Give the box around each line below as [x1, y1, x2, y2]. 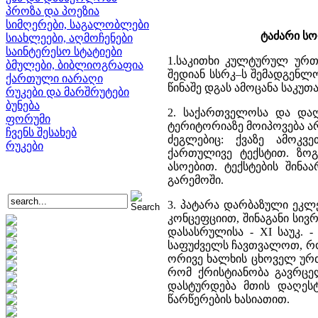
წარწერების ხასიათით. [168, 293, 290, 305]
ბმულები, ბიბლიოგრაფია [6, 59, 143, 71]
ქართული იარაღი [6, 72, 103, 84]
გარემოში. [168, 174, 224, 186]
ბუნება [6, 99, 40, 111]
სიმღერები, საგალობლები [6, 18, 149, 31]
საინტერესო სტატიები [6, 45, 122, 57]
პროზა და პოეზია [6, 5, 99, 17]
